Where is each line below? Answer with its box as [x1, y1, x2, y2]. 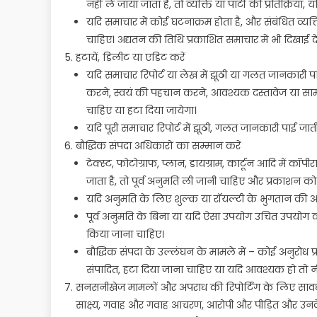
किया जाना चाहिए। [86, 227, 164, 241]
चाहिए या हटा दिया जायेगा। [86, 103, 197, 117]
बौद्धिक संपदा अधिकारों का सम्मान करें [76, 139, 241, 153]
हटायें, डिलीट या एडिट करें [76, 50, 185, 64]
